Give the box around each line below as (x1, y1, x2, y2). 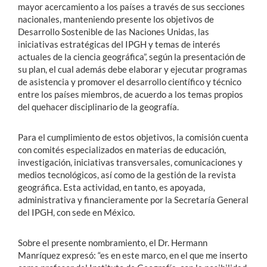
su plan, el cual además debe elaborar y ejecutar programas (18, 64, 247, 75)
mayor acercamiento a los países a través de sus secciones (18, 1, 245, 13)
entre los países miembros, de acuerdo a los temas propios (18, 89, 243, 100)
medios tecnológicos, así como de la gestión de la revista (18, 169, 236, 181)
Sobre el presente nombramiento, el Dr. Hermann (18, 237, 207, 249)
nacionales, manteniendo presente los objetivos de (18, 14, 214, 25)
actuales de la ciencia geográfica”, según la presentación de (18, 51, 246, 63)
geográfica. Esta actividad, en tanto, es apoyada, (18, 182, 205, 193)
